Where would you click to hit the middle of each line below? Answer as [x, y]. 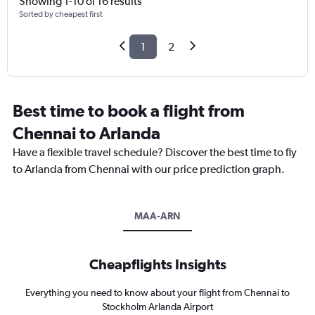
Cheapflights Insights [157, 264]
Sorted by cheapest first [61, 14]
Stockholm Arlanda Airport [157, 307]
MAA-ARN [157, 216]
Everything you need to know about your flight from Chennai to [157, 293]
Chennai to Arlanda [86, 133]
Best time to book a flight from [129, 111]
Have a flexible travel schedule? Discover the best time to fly [155, 153]
